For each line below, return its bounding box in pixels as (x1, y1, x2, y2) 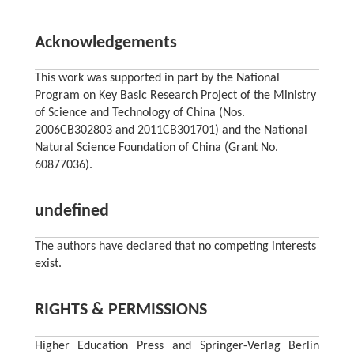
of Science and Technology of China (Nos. (34, 107, 245, 120)
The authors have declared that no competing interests (34, 240, 316, 254)
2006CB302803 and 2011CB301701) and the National (34, 124, 307, 137)
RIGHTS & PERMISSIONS (34, 301, 207, 320)
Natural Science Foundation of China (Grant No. (34, 141, 278, 155)
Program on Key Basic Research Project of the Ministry (34, 89, 316, 103)
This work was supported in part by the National (34, 72, 280, 85)
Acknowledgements (34, 34, 177, 53)
